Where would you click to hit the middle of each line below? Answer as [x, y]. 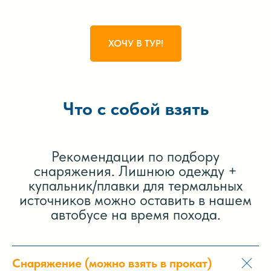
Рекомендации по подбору [135, 156]
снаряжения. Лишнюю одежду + [135, 171]
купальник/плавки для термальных [135, 185]
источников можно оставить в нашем [135, 200]
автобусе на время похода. [135, 214]
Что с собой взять [135, 108]
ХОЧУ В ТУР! [135, 43]
